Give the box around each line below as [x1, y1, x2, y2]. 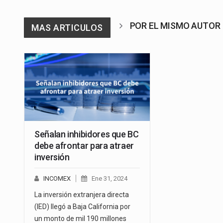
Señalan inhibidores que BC [34, 129, 139, 140]
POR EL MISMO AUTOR [129, 20, 221, 31]
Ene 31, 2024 [92, 175, 127, 183]
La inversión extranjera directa [34, 191, 129, 199]
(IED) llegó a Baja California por [34, 203, 130, 211]
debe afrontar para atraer [34, 140, 134, 151]
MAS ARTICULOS [31, 22, 103, 33]
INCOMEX [43, 175, 71, 183]
